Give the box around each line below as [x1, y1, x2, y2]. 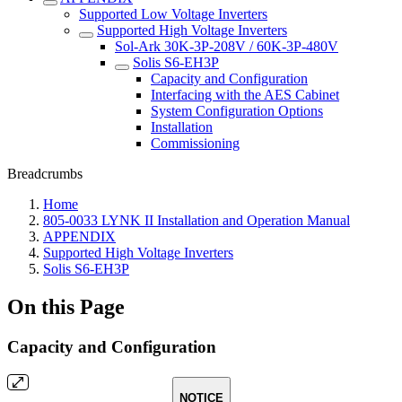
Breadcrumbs [7, 166, 83, 181]
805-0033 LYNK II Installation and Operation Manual [43, 213, 350, 228]
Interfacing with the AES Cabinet [151, 87, 339, 102]
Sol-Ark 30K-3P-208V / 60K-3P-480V [115, 39, 338, 54]
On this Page [7, 294, 125, 319]
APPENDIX [43, 229, 116, 244]
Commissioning [151, 135, 240, 151]
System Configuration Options [151, 103, 323, 118]
